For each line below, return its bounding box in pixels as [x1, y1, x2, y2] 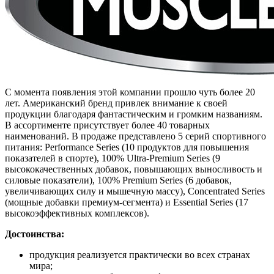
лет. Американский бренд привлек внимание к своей [5, 98, 228, 109]
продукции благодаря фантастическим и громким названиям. [5, 109, 262, 120]
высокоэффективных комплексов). [5, 208, 149, 219]
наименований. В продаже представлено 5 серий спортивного [5, 131, 266, 142]
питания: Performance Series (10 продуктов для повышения [5, 142, 249, 153]
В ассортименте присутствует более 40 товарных [5, 120, 210, 131]
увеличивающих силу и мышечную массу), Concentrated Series [5, 186, 265, 197]
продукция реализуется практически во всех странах [29, 250, 250, 261]
